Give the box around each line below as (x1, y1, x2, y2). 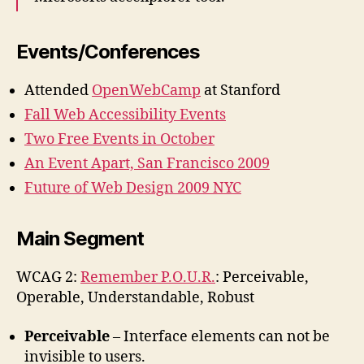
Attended (24, 81, 92, 101)
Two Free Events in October (24, 130, 214, 149)
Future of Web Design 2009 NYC (24, 179, 241, 198)
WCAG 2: (16, 268, 80, 288)
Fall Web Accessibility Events (24, 106, 226, 125)
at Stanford (201, 81, 280, 101)
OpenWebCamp (92, 81, 201, 101)
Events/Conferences (16, 40, 201, 64)
